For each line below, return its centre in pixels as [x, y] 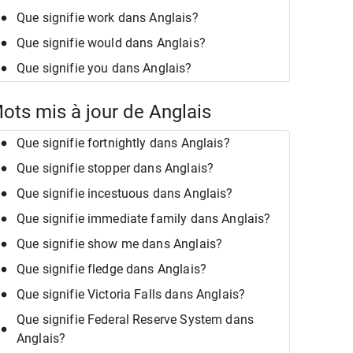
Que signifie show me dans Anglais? [120, 243]
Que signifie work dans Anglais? [108, 18]
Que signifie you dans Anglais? [104, 69]
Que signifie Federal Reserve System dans [136, 319]
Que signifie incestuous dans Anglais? [125, 193]
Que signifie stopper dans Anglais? [115, 168]
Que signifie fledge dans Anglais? [111, 269]
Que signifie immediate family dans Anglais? [144, 218]
